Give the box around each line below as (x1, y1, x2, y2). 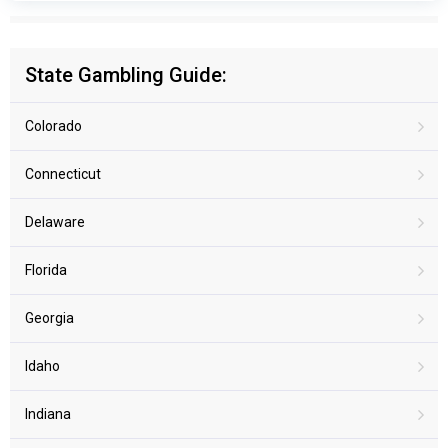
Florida (25, 261, 67, 278)
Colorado (25, 117, 82, 134)
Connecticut (25, 165, 101, 182)
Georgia (25, 309, 74, 326)
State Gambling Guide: (25, 62, 227, 87)
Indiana (25, 405, 71, 422)
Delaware (25, 213, 85, 230)
